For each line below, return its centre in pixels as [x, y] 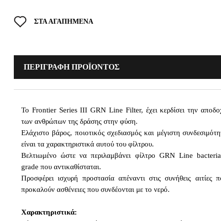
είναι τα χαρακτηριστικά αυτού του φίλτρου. [88, 144]
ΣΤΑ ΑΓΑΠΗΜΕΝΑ [64, 21]
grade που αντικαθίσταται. [61, 167]
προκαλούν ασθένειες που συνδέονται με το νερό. [95, 190]
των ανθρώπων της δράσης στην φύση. [79, 122]
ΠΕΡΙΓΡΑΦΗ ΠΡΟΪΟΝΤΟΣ [72, 67]
